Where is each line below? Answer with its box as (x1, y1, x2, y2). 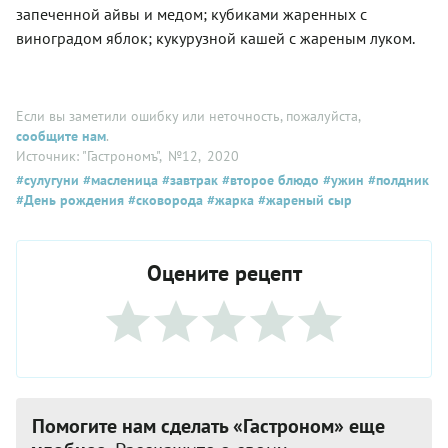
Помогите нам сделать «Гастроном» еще (32, 412, 385, 439)
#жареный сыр (254, 190, 352, 209)
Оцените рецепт (146, 258, 302, 287)
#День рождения (16, 190, 124, 209)
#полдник (364, 170, 429, 189)
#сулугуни (16, 170, 79, 189)
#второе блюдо (218, 170, 319, 189)
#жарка (203, 190, 254, 209)
